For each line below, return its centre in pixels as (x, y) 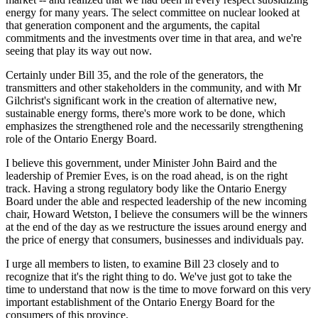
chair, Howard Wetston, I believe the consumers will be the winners (157, 214)
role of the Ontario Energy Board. (81, 138)
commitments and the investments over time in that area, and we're (154, 38)
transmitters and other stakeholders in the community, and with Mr (153, 87)
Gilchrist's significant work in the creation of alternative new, (141, 100)
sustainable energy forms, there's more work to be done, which (146, 113)
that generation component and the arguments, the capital (133, 25)
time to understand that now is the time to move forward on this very (158, 289)
